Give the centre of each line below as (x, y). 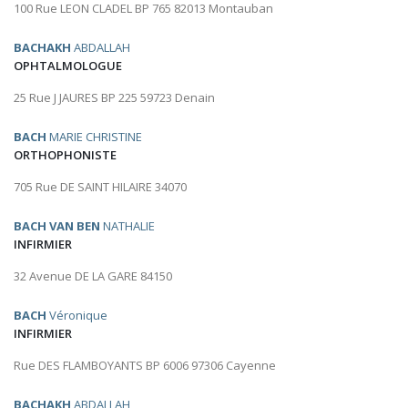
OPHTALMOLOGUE (68, 66)
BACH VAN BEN (57, 226)
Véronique (77, 316)
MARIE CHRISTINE (94, 137)
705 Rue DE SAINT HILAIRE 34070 (100, 187)
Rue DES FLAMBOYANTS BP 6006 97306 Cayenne (145, 366)
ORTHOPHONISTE (65, 155)
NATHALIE (127, 226)
